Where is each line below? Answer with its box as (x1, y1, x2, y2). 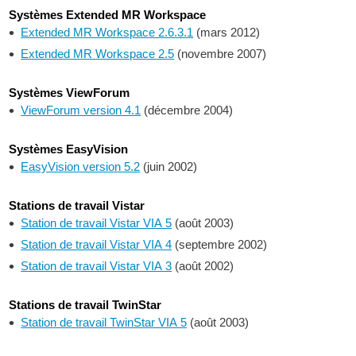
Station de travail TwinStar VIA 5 (21, 315, 188, 329)
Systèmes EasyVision (9, 142, 129, 156)
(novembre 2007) (174, 47, 267, 60)
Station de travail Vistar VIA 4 (21, 238, 172, 251)
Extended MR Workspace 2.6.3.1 (21, 25, 194, 39)
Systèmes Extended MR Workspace (9, 8, 207, 21)
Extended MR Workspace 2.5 (21, 47, 175, 60)
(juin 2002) (140, 160, 198, 173)
